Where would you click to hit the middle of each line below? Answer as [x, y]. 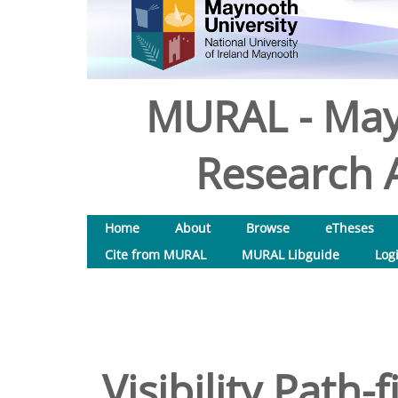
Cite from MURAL [155, 255]
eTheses [350, 228]
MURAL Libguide [291, 255]
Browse [268, 228]
